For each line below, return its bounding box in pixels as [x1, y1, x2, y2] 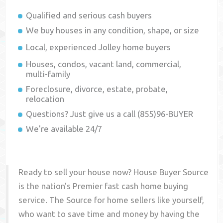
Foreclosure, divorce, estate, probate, [26, 84, 168, 94]
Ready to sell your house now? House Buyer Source [18, 167, 209, 177]
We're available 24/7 [26, 124, 103, 134]
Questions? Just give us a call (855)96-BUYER [26, 109, 194, 119]
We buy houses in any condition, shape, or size [26, 25, 200, 35]
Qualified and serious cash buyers [26, 10, 152, 20]
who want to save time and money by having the [18, 209, 200, 219]
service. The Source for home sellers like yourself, [18, 195, 205, 205]
